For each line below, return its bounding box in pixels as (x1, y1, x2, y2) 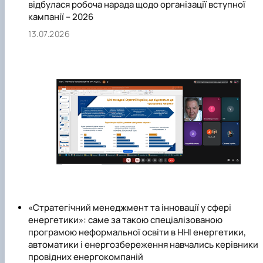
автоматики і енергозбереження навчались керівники (28, 238, 258, 251)
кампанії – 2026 (28, 11, 93, 23)
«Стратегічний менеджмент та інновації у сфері (28, 201, 231, 214)
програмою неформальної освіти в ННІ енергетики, (28, 226, 246, 239)
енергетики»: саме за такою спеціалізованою (28, 214, 222, 227)
